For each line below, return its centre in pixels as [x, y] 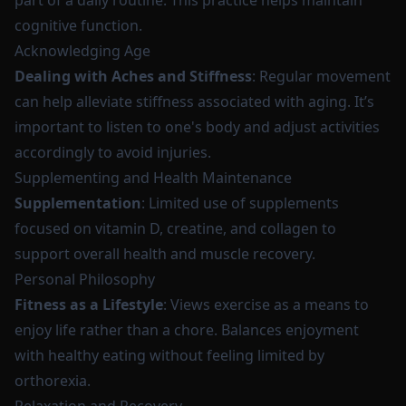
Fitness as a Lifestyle [89, 304]
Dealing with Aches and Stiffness [133, 76]
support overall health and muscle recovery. [165, 254]
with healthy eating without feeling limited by [169, 355]
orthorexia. [53, 381]
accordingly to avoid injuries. [113, 152]
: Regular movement [321, 76]
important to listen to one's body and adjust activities [197, 127]
